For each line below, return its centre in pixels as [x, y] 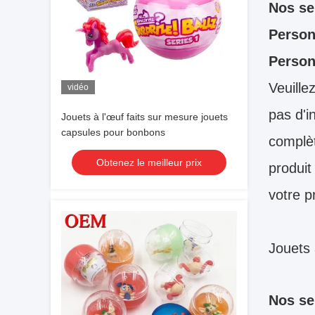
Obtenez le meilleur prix [149, 162]
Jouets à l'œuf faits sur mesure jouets [144, 117]
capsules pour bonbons [113, 132]
